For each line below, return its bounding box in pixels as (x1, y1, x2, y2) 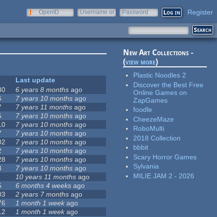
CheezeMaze (133, 115, 174, 123)
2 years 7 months (15, 190, 69, 199)
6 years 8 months (15, 86, 69, 94)
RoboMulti (133, 124, 165, 133)
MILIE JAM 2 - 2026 (133, 171, 195, 180)
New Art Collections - (123, 48, 194, 58)
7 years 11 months (15, 103, 73, 111)
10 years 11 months (15, 173, 77, 181)
